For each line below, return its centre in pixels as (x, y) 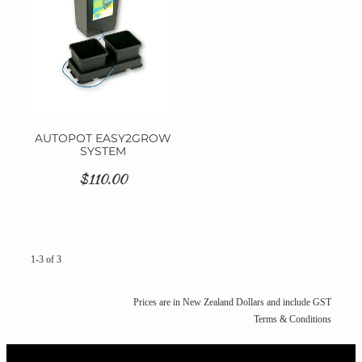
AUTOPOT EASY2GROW (103, 139)
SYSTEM (103, 152)
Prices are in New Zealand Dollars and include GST (232, 303)
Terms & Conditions (293, 320)
